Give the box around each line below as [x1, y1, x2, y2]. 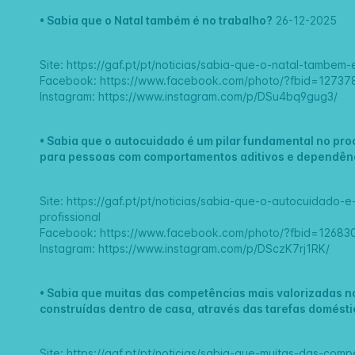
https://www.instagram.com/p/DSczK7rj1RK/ [98, 242, 330, 256]
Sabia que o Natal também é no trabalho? [47, 13, 273, 28]
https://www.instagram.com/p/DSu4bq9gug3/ [98, 90, 338, 104]
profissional [40, 210, 101, 224]
